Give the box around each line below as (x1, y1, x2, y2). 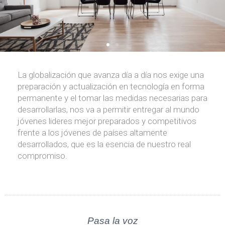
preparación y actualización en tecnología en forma (18, 81, 204, 91)
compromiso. (18, 150, 67, 161)
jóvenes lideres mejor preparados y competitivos (18, 116, 196, 126)
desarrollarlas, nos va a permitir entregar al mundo (18, 104, 199, 115)
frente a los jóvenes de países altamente (18, 127, 167, 138)
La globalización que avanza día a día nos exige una (18, 69, 204, 80)
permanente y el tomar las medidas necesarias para (18, 92, 207, 103)
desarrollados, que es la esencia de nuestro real (18, 139, 191, 149)
